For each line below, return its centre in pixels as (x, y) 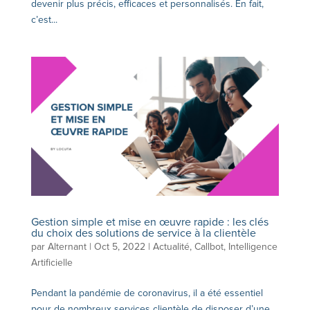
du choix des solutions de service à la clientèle (145, 234)
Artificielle (52, 263)
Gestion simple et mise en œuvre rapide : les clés (149, 222)
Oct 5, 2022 (119, 247)
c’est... (44, 19)
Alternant (67, 247)
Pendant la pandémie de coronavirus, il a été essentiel (147, 293)
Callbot (209, 247)
